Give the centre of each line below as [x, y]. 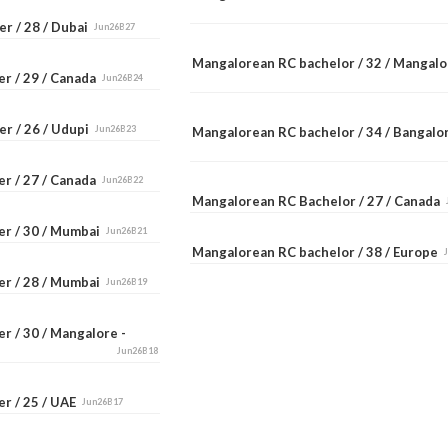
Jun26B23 [115, 128]
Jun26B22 [122, 179]
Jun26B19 [126, 281]
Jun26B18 [138, 350]
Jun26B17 [102, 401]
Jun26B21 [126, 230]
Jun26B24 [122, 77]
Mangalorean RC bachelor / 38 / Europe [318, 251]
